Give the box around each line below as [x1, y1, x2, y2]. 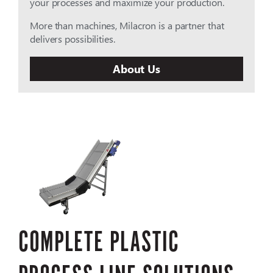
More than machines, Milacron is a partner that [30, 19, 224, 32]
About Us [112, 60, 161, 76]
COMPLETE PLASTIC [18, 224, 179, 259]
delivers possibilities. [30, 32, 115, 46]
